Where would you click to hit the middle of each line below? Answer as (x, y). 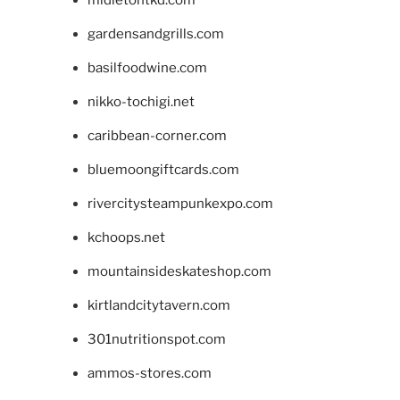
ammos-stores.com (149, 373)
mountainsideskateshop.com (179, 271)
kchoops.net (126, 237)
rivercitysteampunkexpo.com (180, 203)
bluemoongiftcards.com (163, 169)
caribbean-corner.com (157, 135)
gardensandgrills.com (155, 33)
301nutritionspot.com (156, 339)
